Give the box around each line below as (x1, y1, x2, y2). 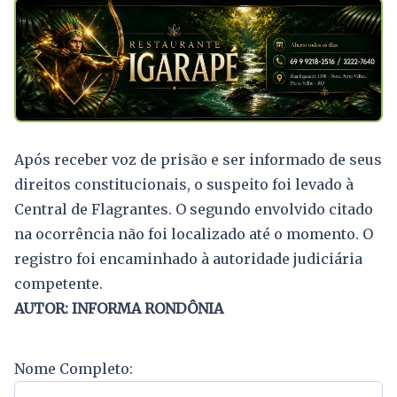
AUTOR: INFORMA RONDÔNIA (14, 299, 223, 317)
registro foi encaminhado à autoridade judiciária (14, 249, 362, 268)
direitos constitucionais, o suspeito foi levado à (14, 175, 354, 193)
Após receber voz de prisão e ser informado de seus (14, 150, 382, 168)
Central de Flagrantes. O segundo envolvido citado (14, 199, 373, 218)
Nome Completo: (14, 359, 133, 378)
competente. (14, 274, 103, 292)
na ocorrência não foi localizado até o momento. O (14, 224, 373, 243)
